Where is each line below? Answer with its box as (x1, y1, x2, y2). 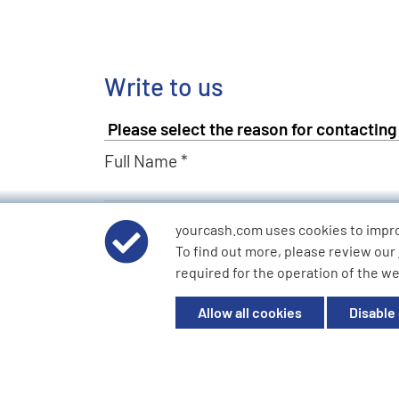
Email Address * (104, 210, 220, 232)
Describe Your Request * (104, 270, 281, 291)
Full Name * (104, 151, 188, 172)
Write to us (104, 71, 224, 102)
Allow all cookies (198, 304, 302, 321)
